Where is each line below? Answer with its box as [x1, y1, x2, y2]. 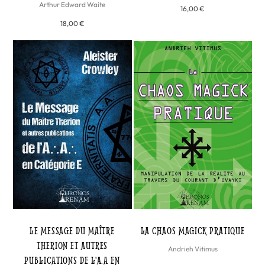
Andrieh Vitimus [167, 244, 218, 254]
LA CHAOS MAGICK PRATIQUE [140, 224, 245, 237]
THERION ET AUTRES [37, 239, 108, 252]
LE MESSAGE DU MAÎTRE [30, 224, 115, 237]
